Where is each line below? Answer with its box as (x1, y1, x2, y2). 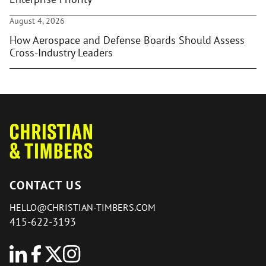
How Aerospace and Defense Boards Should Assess (9, 33, 245, 47)
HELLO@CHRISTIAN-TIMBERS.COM (9, 201, 156, 213)
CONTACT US (9, 178, 83, 193)
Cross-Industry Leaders (9, 46, 113, 59)
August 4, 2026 (9, 15, 65, 26)
